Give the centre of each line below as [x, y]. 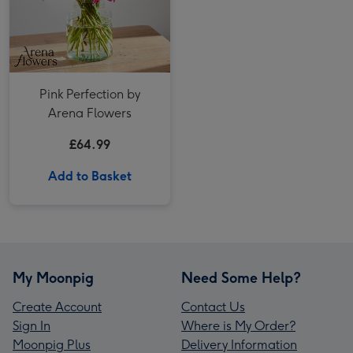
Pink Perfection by [90, 94]
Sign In [32, 326]
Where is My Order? [238, 326]
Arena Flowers [90, 113]
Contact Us [213, 307]
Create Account [57, 307]
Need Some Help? [241, 278]
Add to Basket [90, 176]
